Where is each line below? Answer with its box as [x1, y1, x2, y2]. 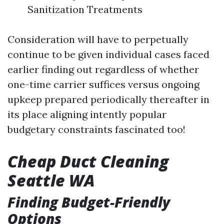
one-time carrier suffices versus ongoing [7, 78, 199, 90]
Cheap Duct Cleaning [7, 150, 168, 172]
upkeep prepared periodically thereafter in [7, 93, 209, 105]
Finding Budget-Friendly [7, 192, 170, 211]
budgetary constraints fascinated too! [7, 123, 185, 135]
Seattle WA [7, 169, 95, 191]
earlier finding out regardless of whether [7, 63, 199, 75]
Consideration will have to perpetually [7, 33, 188, 45]
